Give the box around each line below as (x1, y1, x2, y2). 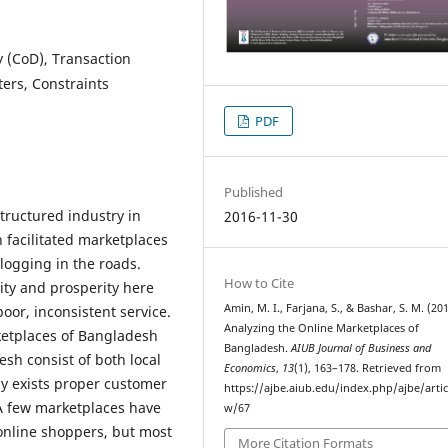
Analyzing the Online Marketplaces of (224, 320, 420, 335)
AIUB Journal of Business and (291, 340, 432, 355)
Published (224, 182, 284, 201)
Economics (224, 360, 277, 375)
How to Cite (224, 273, 295, 292)
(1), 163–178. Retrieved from (294, 360, 442, 375)
